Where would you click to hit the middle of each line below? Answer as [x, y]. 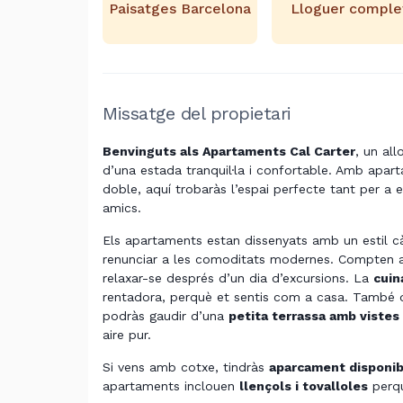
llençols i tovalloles [304, 386]
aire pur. [127, 335]
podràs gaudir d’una [166, 316]
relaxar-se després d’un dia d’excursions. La [238, 278]
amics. [122, 208]
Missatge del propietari [197, 113]
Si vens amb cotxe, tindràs [186, 367]
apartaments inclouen [171, 386]
